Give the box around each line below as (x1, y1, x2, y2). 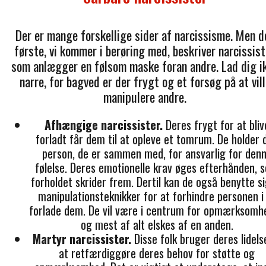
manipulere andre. (103, 87, 186, 106)
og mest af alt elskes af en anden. (80, 215, 233, 233)
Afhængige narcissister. (44, 115, 163, 134)
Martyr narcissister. (33, 229, 131, 248)
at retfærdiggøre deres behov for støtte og (59, 243, 255, 262)
